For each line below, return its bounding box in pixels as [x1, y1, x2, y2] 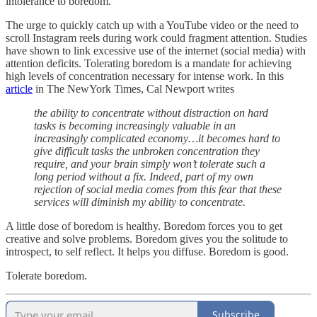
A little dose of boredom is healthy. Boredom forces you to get [6, 219, 282, 232]
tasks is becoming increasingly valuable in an [34, 119, 236, 132]
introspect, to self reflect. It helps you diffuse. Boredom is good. [6, 245, 289, 258]
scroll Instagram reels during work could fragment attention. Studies [6, 31, 307, 44]
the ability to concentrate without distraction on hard [34, 106, 268, 119]
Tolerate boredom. [6, 269, 87, 282]
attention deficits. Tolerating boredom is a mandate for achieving [6, 57, 292, 69]
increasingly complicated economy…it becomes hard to [34, 132, 280, 144]
